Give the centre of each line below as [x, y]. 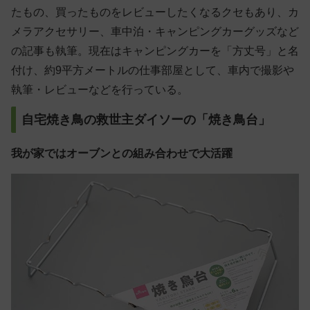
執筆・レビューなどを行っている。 [100, 89]
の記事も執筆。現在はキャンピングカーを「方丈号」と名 [155, 51]
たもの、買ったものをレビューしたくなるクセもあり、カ [155, 12]
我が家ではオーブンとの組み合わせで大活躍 [122, 153]
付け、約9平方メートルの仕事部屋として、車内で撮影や [153, 70]
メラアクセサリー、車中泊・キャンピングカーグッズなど [155, 31]
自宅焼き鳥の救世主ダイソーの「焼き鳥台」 [146, 119]
